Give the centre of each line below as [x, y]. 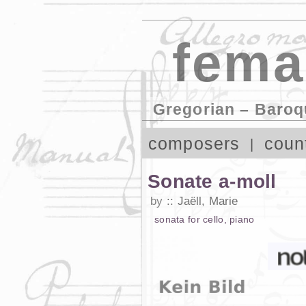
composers [194, 143]
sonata [170, 219]
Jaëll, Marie [208, 201]
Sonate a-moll [212, 181]
